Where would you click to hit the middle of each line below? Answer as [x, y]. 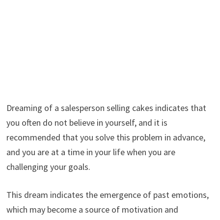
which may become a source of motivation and [92, 209]
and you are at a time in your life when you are [91, 152]
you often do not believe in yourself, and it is [87, 122]
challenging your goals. [48, 166]
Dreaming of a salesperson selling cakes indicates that [106, 108]
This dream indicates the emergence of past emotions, [107, 194]
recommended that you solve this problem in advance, [106, 137]
